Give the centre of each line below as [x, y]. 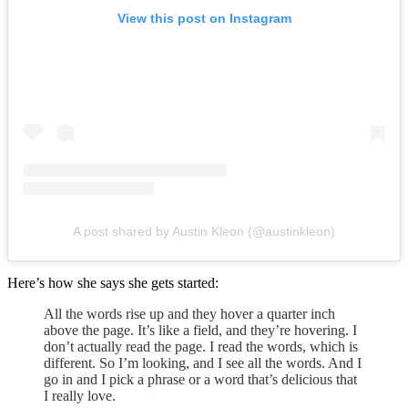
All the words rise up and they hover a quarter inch [189, 314]
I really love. [80, 396]
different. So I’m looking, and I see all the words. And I [203, 363]
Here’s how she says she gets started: [113, 283]
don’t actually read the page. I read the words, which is [201, 347]
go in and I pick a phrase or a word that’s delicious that [200, 380]
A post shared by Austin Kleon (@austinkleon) [204, 232]
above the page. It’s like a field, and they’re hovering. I [200, 331]
